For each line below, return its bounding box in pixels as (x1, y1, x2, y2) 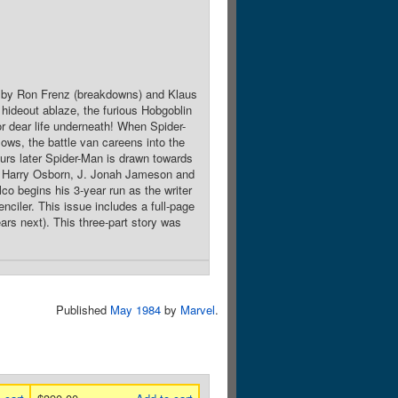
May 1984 (110, 301, 161, 318)
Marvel (180, 301, 215, 318)
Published (56, 301, 110, 318)
